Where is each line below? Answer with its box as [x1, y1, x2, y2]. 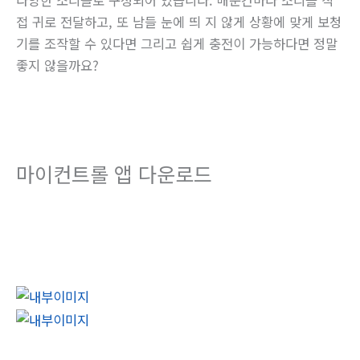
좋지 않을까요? [16, 55, 99, 75]
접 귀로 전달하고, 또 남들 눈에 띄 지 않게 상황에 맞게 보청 [16, 11, 342, 31]
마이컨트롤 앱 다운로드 [16, 158, 212, 188]
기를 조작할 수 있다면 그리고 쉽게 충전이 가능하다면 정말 [16, 33, 337, 53]
